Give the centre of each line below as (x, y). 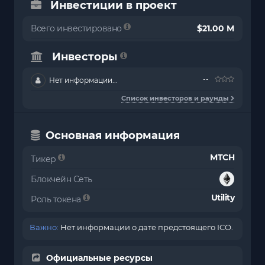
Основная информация (113, 136)
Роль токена (57, 200)
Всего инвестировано (77, 29)
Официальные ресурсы (99, 258)
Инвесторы (85, 57)
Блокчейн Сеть (62, 180)
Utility (222, 198)
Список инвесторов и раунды (176, 98)
